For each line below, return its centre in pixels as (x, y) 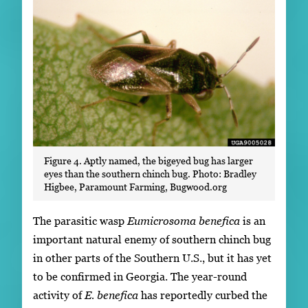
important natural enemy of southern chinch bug (152, 240)
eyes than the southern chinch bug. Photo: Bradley (150, 174)
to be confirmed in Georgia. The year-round (140, 277)
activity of (59, 295)
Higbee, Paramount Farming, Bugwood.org (135, 187)
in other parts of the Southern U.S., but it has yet (152, 258)
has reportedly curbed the (203, 295)
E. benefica (111, 295)
